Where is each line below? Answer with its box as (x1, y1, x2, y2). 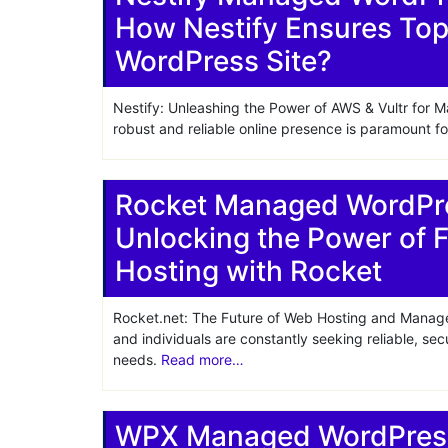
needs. (113, 351, 161, 368)
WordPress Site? (115, 44, 332, 78)
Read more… (161, 351, 244, 368)
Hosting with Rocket (115, 254, 382, 288)
